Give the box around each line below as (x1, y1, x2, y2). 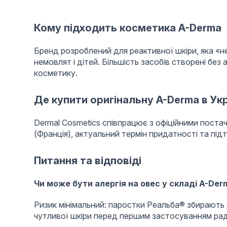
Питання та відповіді (33, 154, 141, 167)
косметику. (33, 67, 78, 78)
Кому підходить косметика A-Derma (33, 21, 221, 34)
